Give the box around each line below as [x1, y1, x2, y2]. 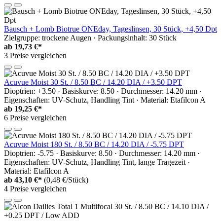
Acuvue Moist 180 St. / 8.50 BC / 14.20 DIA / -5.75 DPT [4, 140, 184, 148]
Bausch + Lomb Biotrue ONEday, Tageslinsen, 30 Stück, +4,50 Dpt [4, 24, 217, 33]
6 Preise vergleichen [4, 113, 67, 122]
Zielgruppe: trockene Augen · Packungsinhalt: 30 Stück [4, 33, 177, 42]
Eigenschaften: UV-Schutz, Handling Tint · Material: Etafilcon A [4, 95, 206, 104]
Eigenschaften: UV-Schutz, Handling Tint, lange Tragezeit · [4, 157, 190, 166]
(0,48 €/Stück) [44, 175, 88, 184]
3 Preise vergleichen [4, 51, 67, 60]
